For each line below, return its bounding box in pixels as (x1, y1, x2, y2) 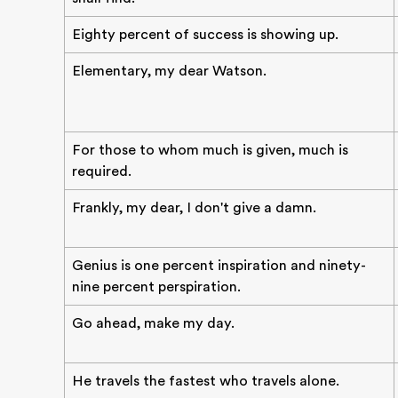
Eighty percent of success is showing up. (72, 27, 338, 43)
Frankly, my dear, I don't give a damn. (72, 200, 316, 216)
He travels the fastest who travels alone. (72, 373, 339, 389)
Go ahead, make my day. (72, 315, 235, 331)
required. (72, 163, 131, 179)
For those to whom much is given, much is (72, 142, 348, 158)
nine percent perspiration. (72, 279, 241, 295)
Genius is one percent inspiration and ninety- (72, 258, 366, 274)
